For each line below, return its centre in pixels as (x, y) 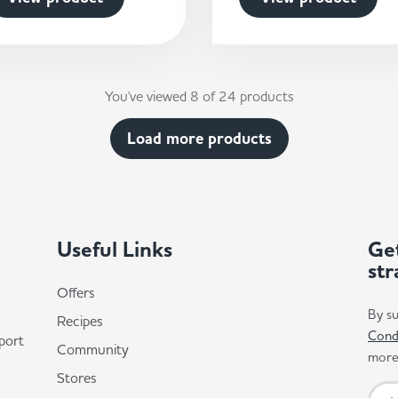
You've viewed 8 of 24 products (199, 96)
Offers (76, 292)
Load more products (199, 139)
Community (93, 349)
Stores (77, 378)
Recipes (80, 321)
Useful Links (115, 250)
